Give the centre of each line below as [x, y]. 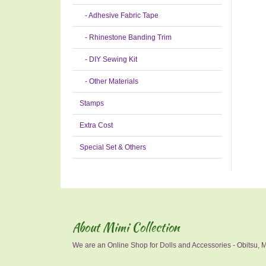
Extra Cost [96, 125]
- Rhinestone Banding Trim [126, 37]
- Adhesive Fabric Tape [119, 15]
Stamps [92, 103]
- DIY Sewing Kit [108, 59]
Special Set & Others [113, 147]
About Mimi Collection [126, 227]
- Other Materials [109, 81]
